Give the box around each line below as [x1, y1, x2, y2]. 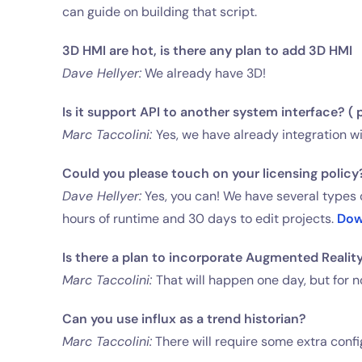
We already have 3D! [141, 65, 267, 82]
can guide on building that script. [62, 3, 258, 20]
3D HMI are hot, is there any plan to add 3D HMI [62, 42, 353, 59]
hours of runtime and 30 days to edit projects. [62, 210, 338, 227]
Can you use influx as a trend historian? [62, 310, 307, 327]
